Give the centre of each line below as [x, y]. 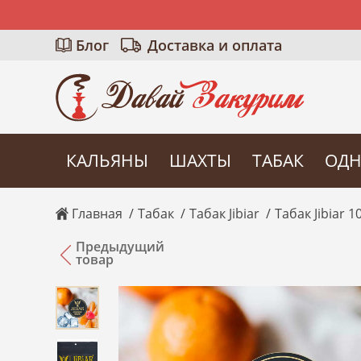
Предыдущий [120, 247]
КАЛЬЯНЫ [107, 161]
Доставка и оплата [214, 45]
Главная [97, 214]
